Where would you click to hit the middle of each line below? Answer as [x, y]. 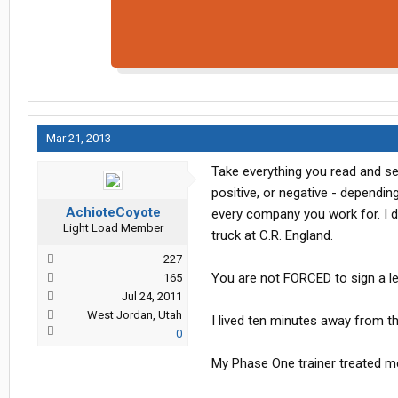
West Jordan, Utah [135, 315]
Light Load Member [113, 228]
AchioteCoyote [113, 213]
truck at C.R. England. [272, 236]
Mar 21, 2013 [79, 139]
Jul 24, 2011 [152, 297]
